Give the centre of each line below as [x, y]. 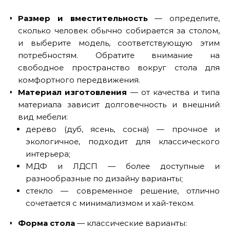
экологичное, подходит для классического [123, 141]
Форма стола [46, 223]
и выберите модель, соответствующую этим [119, 43]
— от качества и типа [174, 92]
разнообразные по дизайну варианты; [104, 178]
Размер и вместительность [83, 18]
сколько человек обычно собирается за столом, [119, 30]
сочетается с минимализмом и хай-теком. [110, 203]
